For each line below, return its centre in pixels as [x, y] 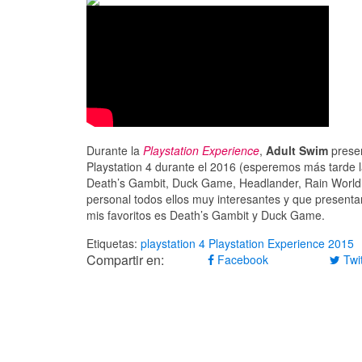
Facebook [242, 259]
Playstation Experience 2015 [281, 243]
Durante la [115, 150]
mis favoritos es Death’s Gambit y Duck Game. [206, 215]
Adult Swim [297, 150]
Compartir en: [125, 259]
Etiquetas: [114, 243]
